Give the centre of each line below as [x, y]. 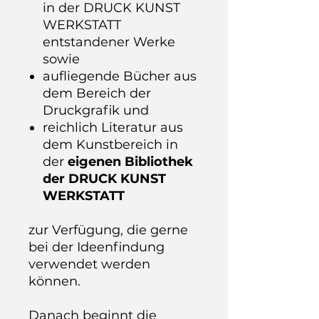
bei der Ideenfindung [96, 247]
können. [54, 281]
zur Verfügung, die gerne [108, 230]
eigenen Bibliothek [130, 162]
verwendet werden [89, 264]
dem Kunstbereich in [110, 145]
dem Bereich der [97, 93]
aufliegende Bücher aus [120, 76]
